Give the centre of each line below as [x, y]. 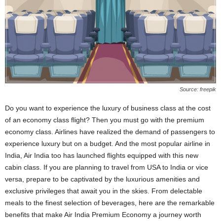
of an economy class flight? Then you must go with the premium [105, 120]
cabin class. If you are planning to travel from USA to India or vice [107, 167]
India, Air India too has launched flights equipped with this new [102, 156]
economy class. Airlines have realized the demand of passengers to [110, 132]
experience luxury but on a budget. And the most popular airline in [108, 144]
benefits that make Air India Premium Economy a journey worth [103, 215]
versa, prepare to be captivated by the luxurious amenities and [102, 179]
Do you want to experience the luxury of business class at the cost [108, 108]
